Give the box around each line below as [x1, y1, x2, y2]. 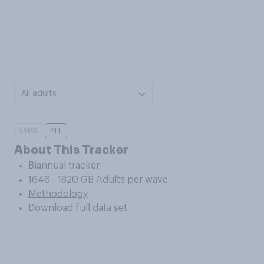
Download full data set [28, 203, 127, 213]
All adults [21, 90, 57, 98]
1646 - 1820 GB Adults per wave [28, 175, 168, 184]
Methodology [28, 189, 88, 199]
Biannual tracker [28, 161, 100, 170]
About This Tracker [14, 144, 128, 156]
